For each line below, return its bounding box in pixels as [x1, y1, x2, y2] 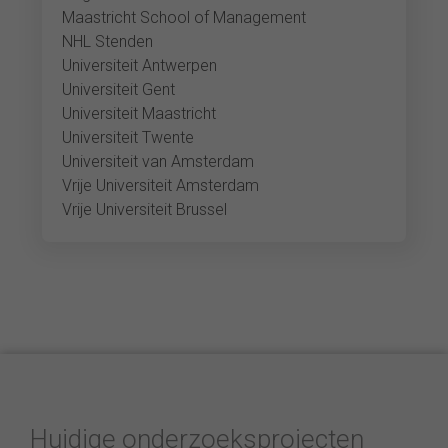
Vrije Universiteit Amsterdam [62, 176, 260, 195]
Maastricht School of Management [62, 8, 307, 27]
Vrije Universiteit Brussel [62, 200, 228, 219]
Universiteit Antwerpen [62, 56, 218, 75]
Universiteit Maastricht [62, 104, 217, 123]
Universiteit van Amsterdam [62, 152, 255, 171]
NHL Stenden [62, 32, 154, 51]
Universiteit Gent [62, 80, 176, 99]
